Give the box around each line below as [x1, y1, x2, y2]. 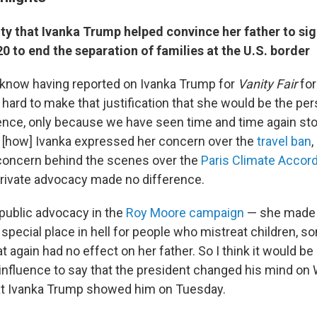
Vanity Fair [238, 76, 300, 91]
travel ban [257, 133, 311, 149]
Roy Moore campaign [126, 204, 244, 220]
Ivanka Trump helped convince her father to [42, 23, 299, 39]
